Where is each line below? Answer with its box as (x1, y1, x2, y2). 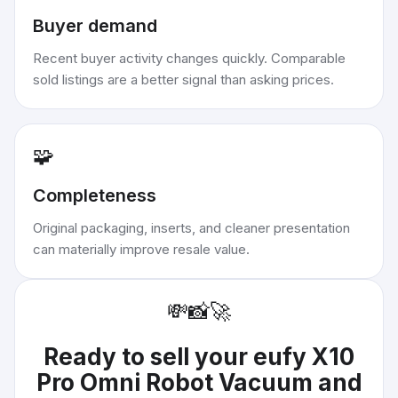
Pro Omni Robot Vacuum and (36, 369, 362, 396)
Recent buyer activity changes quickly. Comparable (33, 50, 346, 67)
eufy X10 (253, 343, 354, 370)
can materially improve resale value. (33, 241, 250, 258)
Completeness (33, 185, 156, 206)
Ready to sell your (44, 343, 253, 370)
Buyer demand (33, 15, 157, 36)
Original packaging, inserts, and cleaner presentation (33, 219, 350, 236)
